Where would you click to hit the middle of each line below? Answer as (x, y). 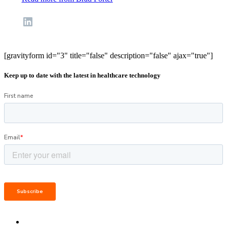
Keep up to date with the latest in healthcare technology (82, 75)
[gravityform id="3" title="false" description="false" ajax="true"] (108, 55)
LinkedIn (24, 21)
